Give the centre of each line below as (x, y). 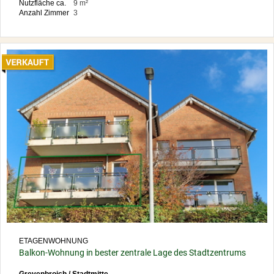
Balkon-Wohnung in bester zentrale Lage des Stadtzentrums (132, 253)
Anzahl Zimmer (44, 13)
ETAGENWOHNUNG (54, 241)
